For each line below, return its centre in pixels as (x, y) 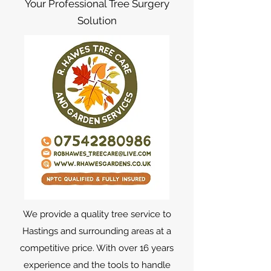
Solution (97, 21)
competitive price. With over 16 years (97, 248)
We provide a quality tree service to (97, 214)
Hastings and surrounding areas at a (97, 231)
